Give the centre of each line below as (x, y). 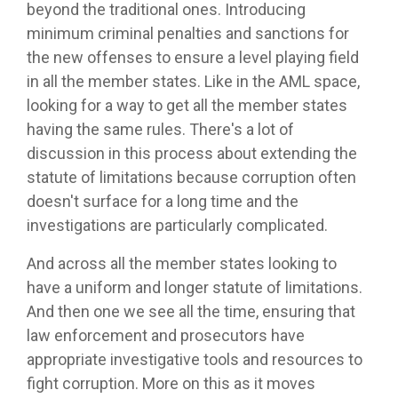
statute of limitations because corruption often (191, 178)
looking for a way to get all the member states (187, 106)
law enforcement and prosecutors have (166, 336)
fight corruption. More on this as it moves (171, 384)
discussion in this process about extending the (192, 154)
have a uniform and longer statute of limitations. (195, 288)
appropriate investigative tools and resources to (195, 360)
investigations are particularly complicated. (177, 226)
